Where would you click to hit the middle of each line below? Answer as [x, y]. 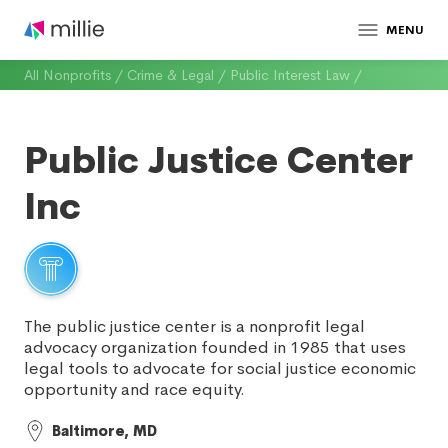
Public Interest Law [290, 75]
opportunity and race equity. [134, 389]
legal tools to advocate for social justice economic [220, 368]
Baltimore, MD [104, 431]
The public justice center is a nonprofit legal [194, 326]
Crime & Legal [170, 75]
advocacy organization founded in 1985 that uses [215, 347]
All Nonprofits [67, 75]
